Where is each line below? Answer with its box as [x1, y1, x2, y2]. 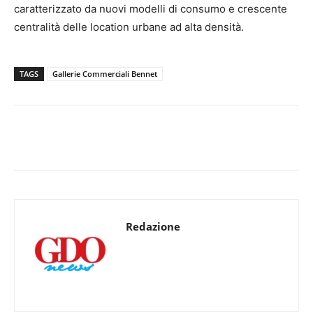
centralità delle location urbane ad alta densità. [14, 20, 244, 34]
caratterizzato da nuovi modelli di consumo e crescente [14, 2, 287, 16]
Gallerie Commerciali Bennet [52, 68, 157, 80]
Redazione [126, 219, 180, 234]
